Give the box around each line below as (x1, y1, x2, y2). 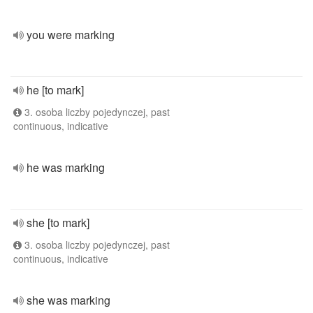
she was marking (27, 292, 110, 308)
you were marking (27, 27, 115, 43)
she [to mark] (27, 214, 89, 231)
